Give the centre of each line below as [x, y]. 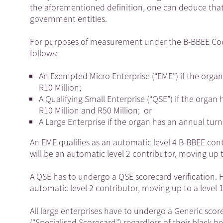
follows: [44, 53]
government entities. [68, 18]
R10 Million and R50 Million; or [95, 110]
